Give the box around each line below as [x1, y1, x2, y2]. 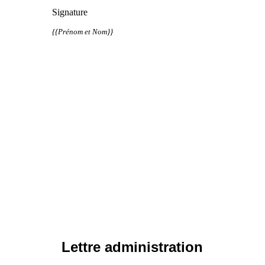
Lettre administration [62, 238, 203, 255]
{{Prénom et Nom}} [52, 27, 113, 36]
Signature [52, 7, 88, 17]
